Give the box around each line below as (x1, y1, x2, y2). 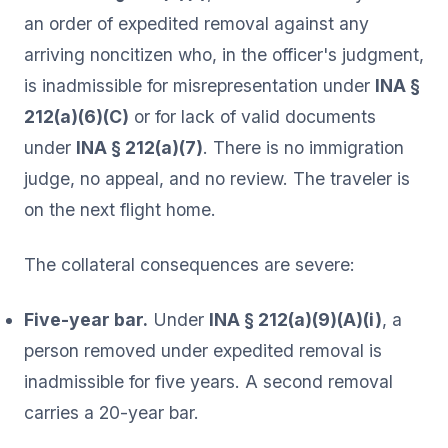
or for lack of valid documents (129, 105, 376, 127)
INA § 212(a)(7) (76, 136, 203, 158)
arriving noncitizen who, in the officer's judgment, (24, 43, 424, 65)
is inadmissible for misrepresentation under (24, 74, 375, 96)
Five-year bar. (24, 308, 148, 330)
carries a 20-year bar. (24, 401, 199, 423)
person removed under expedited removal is (24, 339, 382, 361)
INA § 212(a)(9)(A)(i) (209, 308, 382, 330)
